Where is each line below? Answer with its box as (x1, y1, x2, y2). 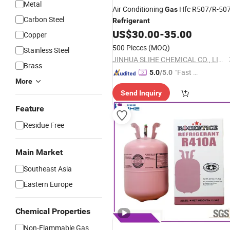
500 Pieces (112, 43, 147, 52)
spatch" (175, 79, 199, 88)
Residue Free (24, 120, 64, 130)
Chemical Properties (15, 206, 90, 216)
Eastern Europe (24, 179, 72, 189)
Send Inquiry (121, 89, 162, 97)
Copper (24, 30, 47, 40)
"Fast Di (175, 67, 199, 77)
